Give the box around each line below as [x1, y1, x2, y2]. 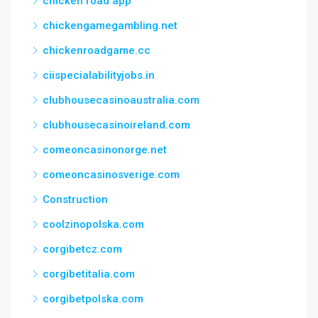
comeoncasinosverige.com [43, 168, 180, 181]
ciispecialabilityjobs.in [43, 69, 155, 82]
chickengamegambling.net [43, 19, 177, 32]
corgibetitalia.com [43, 268, 135, 280]
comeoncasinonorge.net [43, 143, 167, 156]
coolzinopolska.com [43, 218, 144, 231]
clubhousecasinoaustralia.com [43, 94, 199, 106]
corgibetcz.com [43, 243, 122, 256]
